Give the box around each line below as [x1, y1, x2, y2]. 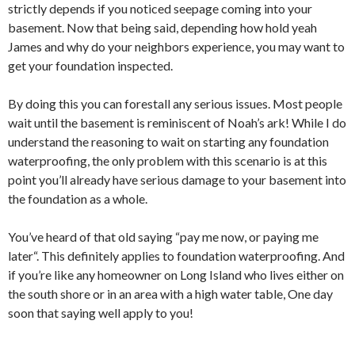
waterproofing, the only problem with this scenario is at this [8, 153, 327, 168]
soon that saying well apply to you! [8, 305, 193, 320]
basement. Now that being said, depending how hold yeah [8, 20, 317, 35]
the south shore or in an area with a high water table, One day [8, 286, 333, 301]
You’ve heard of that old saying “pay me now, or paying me [8, 229, 319, 244]
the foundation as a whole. [8, 191, 147, 206]
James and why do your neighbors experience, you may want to [8, 39, 345, 54]
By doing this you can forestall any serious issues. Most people [8, 96, 342, 111]
